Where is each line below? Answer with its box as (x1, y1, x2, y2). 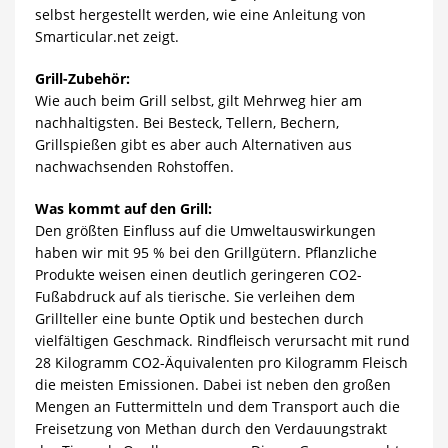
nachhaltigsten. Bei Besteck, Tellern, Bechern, (34, 113, 339, 133)
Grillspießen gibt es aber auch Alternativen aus (34, 135, 352, 155)
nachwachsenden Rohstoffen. (34, 157, 234, 177)
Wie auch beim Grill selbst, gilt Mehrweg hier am (34, 91, 362, 111)
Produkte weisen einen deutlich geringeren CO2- (34, 265, 362, 285)
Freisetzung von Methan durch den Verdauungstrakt (34, 419, 387, 439)
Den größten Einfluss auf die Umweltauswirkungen (34, 221, 376, 241)
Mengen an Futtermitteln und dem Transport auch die (34, 397, 400, 417)
